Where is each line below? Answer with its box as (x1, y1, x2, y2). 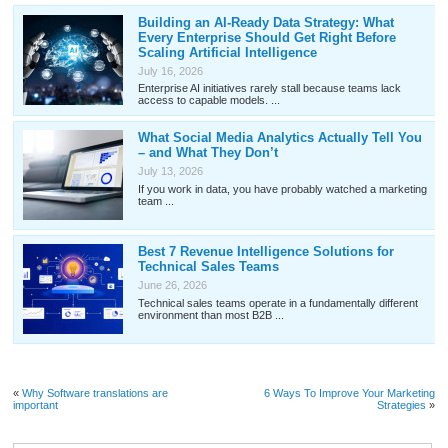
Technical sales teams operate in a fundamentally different (137, 296, 418, 309)
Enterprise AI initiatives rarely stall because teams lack (137, 82, 401, 95)
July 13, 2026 (137, 165, 203, 178)
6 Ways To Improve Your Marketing (263, 387, 435, 400)
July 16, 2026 (137, 64, 203, 77)
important (13, 399, 59, 412)
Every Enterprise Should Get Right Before (137, 29, 396, 45)
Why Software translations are (22, 387, 169, 400)
